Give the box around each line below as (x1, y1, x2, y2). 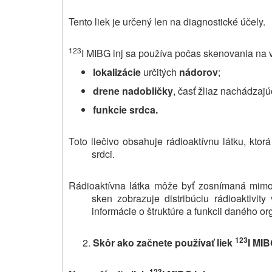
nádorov (179, 64, 218, 79)
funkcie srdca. (93, 102, 158, 117)
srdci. (91, 146, 115, 161)
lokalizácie (93, 64, 141, 79)
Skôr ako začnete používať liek (93, 235, 233, 250)
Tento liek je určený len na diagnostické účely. (69, 14, 265, 29)
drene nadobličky (93, 83, 173, 98)
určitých (141, 64, 179, 79)
